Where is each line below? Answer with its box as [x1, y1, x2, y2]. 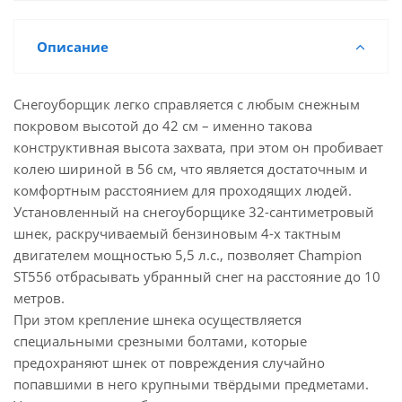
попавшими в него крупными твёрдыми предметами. [13, 375, 369, 393]
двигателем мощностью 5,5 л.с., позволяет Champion [13, 246, 362, 264]
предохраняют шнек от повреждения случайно [13, 354, 325, 371]
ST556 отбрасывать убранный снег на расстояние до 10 [13, 267, 380, 285]
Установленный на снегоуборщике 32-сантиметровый [13, 203, 374, 221]
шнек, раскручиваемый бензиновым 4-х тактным [13, 224, 341, 242]
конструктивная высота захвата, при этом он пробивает [13, 138, 383, 156]
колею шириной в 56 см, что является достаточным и [13, 160, 368, 178]
